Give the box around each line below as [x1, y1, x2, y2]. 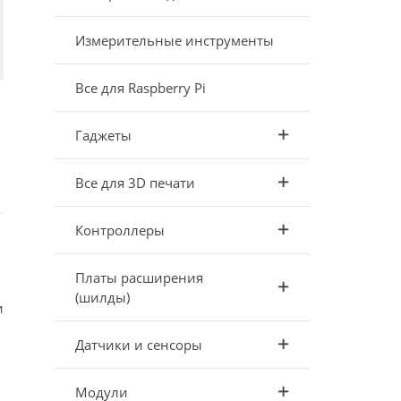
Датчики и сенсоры [74, 336, 202, 354]
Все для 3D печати [74, 174, 195, 192]
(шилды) [74, 288, 130, 306]
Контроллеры [74, 221, 165, 239]
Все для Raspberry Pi [74, 79, 206, 97]
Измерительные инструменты [74, 31, 274, 49]
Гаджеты [74, 126, 132, 144]
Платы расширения [74, 269, 203, 286]
